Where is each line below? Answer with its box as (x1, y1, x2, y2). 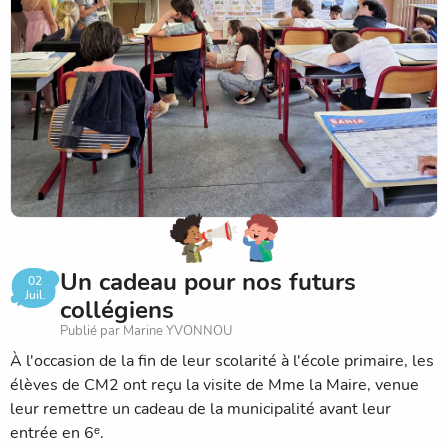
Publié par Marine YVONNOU (60, 321, 232, 340)
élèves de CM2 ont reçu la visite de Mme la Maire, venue (10, 373, 419, 396)
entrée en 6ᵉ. (10, 421, 104, 444)
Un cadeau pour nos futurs (60, 265, 356, 298)
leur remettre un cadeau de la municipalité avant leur (10, 397, 391, 420)
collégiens (60, 293, 174, 326)
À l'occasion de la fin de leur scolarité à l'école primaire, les (10, 349, 434, 372)
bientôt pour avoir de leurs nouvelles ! (10, 15, 284, 38)
